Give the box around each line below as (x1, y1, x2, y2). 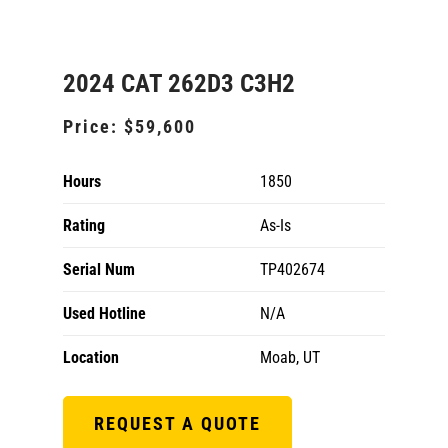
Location (63, 348, 119, 367)
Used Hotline (63, 304, 146, 323)
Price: (63, 116, 124, 137)
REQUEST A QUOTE (94, 413, 261, 434)
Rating (63, 216, 105, 235)
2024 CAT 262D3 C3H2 (63, 69, 295, 98)
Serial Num (63, 260, 135, 279)
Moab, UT (260, 348, 320, 367)
